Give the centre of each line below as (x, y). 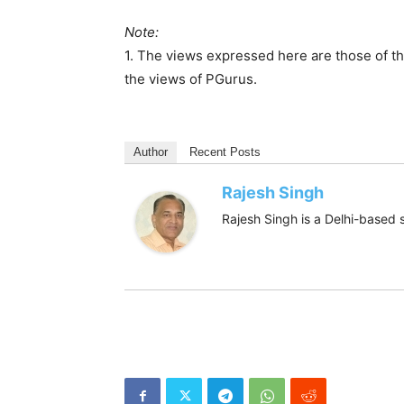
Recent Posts (225, 152)
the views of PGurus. (191, 79)
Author (151, 152)
